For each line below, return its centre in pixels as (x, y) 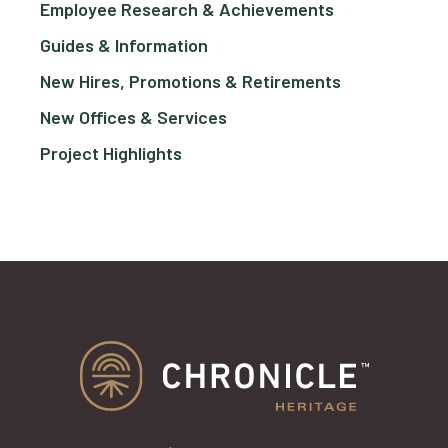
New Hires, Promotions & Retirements (190, 80)
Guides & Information (124, 44)
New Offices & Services (133, 116)
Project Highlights (111, 152)
